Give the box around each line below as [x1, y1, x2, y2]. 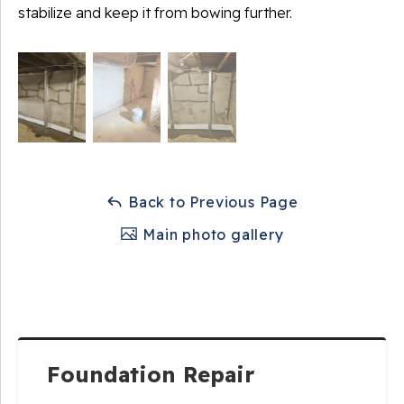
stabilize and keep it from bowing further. [18, 4, 292, 22]
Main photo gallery [138, 225, 284, 243]
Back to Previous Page [124, 193, 298, 211]
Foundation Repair [47, 361, 254, 388]
